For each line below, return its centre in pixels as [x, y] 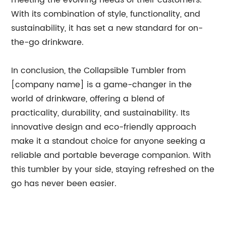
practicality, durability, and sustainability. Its [101, 113]
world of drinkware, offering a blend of [88, 99]
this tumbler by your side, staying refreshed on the [113, 169]
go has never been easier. [64, 184]
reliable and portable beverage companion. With [111, 155]
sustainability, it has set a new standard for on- [107, 28]
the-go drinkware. [48, 42]
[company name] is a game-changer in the [102, 85]
